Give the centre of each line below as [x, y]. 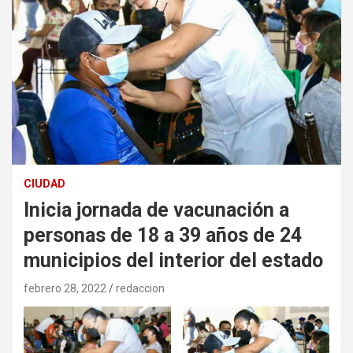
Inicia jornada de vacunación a [156, 210]
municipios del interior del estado [173, 261]
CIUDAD [45, 184]
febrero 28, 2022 [65, 289]
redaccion [140, 289]
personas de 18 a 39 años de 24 [163, 236]
